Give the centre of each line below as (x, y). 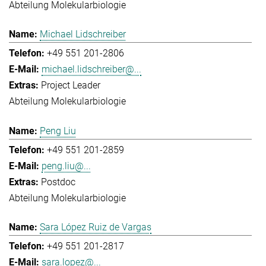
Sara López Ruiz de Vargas (96, 227)
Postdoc (58, 182)
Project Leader (71, 85)
